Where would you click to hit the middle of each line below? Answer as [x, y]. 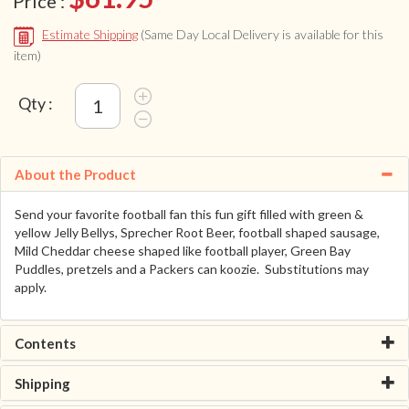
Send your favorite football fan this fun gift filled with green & [189, 214]
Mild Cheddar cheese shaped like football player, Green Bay [183, 250]
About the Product [75, 174]
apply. [31, 287]
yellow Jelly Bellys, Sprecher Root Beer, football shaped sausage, [197, 232]
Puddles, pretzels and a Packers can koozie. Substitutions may [192, 268]
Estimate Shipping [90, 35]
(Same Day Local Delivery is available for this [262, 35]
